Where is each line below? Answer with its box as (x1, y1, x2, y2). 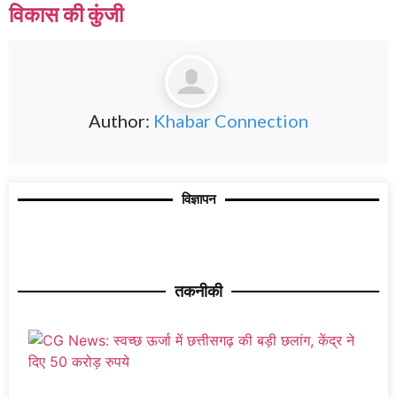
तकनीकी (175, 282, 222, 300)
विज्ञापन (181, 191, 216, 206)
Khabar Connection (153, 109, 308, 131)
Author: (89, 109, 153, 131)
